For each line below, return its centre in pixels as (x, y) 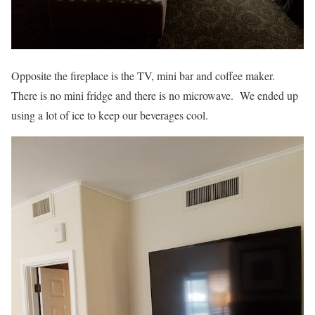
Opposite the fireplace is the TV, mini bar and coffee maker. (145, 75)
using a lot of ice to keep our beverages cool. (110, 115)
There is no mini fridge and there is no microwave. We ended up (155, 95)
